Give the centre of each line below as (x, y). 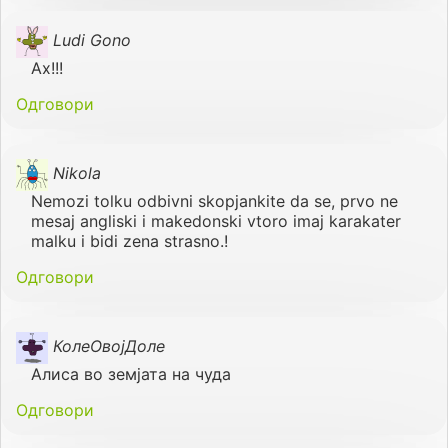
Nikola (77, 173)
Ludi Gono (92, 40)
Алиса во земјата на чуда (131, 373)
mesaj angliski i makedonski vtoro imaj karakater (216, 220)
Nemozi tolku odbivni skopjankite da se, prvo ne (214, 200)
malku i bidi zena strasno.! (129, 240)
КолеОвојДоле (109, 346)
